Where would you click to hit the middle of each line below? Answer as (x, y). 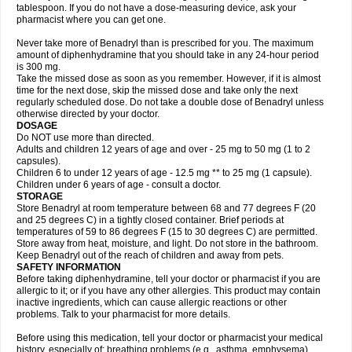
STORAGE (40, 196)
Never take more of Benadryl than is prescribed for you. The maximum (165, 43)
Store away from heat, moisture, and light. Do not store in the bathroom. (167, 244)
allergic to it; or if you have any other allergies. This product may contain (169, 291)
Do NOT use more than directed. (85, 137)
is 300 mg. (38, 67)
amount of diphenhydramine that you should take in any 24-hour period (168, 55)
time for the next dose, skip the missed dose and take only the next (157, 90)
